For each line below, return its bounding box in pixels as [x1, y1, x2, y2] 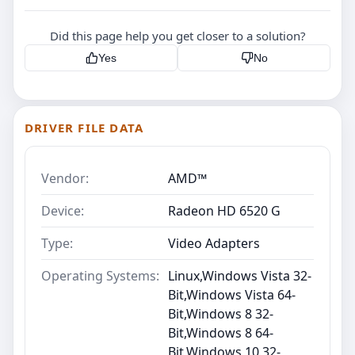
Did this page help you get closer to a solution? [49, 28, 306, 44]
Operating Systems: [41, 267, 159, 285]
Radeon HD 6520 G [168, 202, 281, 220]
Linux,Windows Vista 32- [168, 267, 311, 285]
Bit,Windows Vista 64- [168, 286, 296, 304]
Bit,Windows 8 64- [168, 324, 273, 342]
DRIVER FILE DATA [25, 120, 144, 136]
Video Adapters [168, 235, 260, 253]
